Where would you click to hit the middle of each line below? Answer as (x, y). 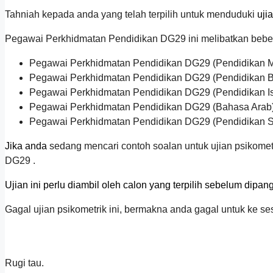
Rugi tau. (24, 263)
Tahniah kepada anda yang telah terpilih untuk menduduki (130, 14)
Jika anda (26, 146)
